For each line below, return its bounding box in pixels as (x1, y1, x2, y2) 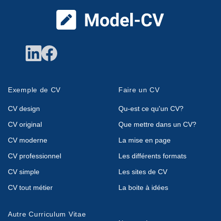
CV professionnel (8, 152, 61, 160)
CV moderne (8, 136, 47, 145)
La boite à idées (118, 184, 168, 192)
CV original (8, 120, 42, 129)
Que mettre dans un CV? (118, 120, 196, 129)
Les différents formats (118, 152, 186, 160)
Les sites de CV (118, 168, 167, 176)
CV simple (8, 168, 39, 176)
